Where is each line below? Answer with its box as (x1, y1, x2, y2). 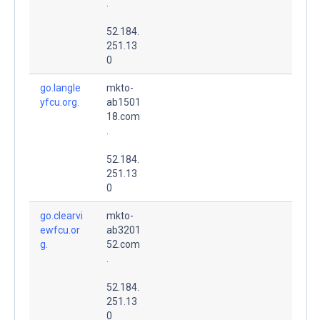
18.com (106, 110, 140, 122)
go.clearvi (40, 209, 83, 221)
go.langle (40, 81, 81, 94)
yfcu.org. (40, 96, 79, 108)
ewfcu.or (40, 224, 80, 236)
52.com (106, 238, 140, 250)
